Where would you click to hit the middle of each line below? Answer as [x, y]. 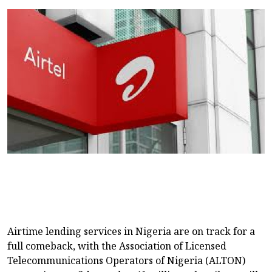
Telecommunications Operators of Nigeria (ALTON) [126, 260]
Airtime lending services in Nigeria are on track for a [131, 231]
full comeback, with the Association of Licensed [117, 246]
